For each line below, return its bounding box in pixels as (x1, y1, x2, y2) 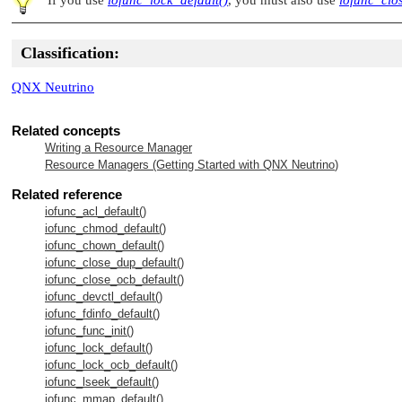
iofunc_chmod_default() (45, 221, 166, 235)
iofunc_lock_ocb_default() (45, 357, 178, 371)
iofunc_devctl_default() (45, 289, 162, 303)
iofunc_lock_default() (45, 340, 153, 354)
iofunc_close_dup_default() (45, 255, 184, 269)
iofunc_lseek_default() (45, 374, 159, 389)
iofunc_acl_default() (45, 204, 146, 218)
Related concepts (12, 122, 120, 138)
